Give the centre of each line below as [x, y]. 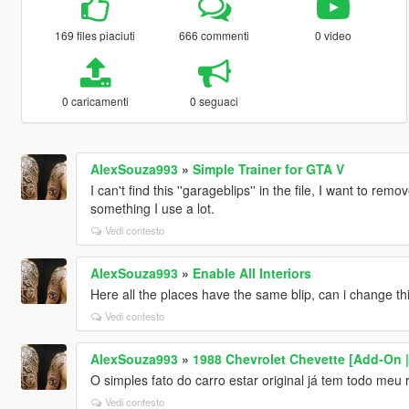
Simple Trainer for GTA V [268, 169]
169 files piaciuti [95, 36]
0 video [334, 36]
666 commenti [215, 36]
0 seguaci [215, 101]
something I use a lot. [152, 209]
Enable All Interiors [252, 273]
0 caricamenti [95, 101]
